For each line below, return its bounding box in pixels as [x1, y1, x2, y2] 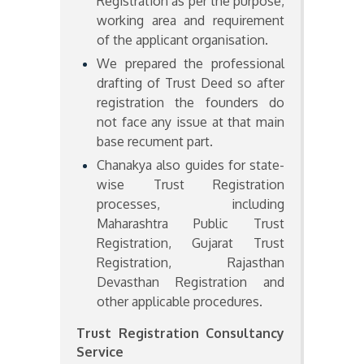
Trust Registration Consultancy [76, 325, 284, 342]
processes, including [97, 196, 284, 213]
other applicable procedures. [97, 293, 263, 310]
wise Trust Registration [97, 176, 284, 193]
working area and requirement [97, 12, 284, 29]
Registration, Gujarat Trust [97, 235, 284, 252]
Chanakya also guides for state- [97, 157, 284, 174]
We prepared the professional [97, 55, 284, 72]
